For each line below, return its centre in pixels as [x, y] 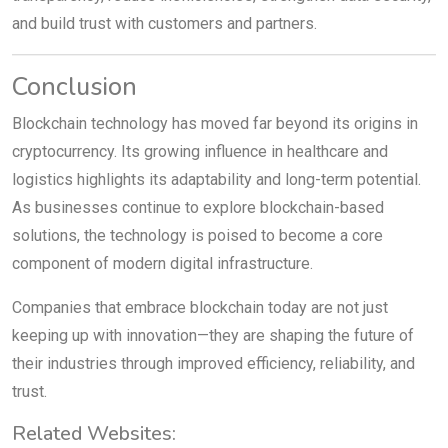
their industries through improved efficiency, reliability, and [213, 363]
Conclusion [74, 86]
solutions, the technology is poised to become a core [197, 235]
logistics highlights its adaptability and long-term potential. [216, 179]
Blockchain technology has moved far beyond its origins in [215, 123]
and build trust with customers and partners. [164, 23]
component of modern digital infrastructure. [162, 263]
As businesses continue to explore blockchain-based [198, 207]
